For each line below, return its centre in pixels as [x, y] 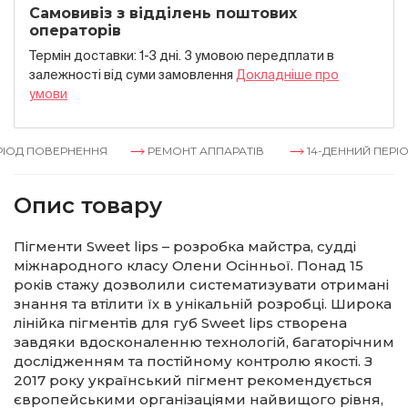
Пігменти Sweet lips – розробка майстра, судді [185, 246]
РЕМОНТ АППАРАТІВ [193, 151]
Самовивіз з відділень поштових [163, 13]
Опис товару [88, 205]
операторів [75, 31]
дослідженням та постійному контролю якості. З [193, 361]
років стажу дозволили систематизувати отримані [201, 285]
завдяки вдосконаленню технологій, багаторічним [204, 342]
